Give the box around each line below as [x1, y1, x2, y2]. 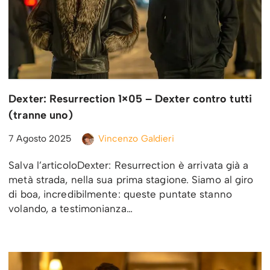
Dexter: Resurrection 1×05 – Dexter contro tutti [8, 92, 252, 106]
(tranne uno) [8, 108, 74, 122]
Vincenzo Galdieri [98, 133, 175, 145]
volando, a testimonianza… [8, 202, 136, 215]
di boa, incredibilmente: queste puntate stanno [8, 188, 232, 201]
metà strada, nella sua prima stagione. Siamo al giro [8, 174, 254, 186]
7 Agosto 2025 [8, 133, 72, 145]
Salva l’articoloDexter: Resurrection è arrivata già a [8, 159, 249, 172]
